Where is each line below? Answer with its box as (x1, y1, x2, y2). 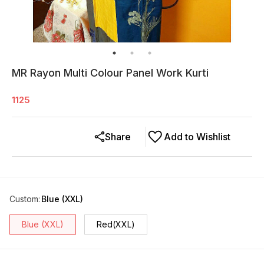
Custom (9, 194, 38, 204)
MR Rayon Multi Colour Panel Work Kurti (12, 67, 209, 80)
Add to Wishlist (164, 131, 230, 143)
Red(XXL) (97, 219, 135, 230)
